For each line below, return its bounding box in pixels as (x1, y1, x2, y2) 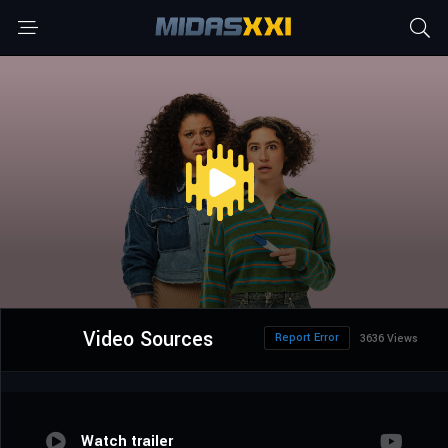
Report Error (275, 330, 339, 346)
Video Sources (82, 325, 213, 355)
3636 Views (360, 331, 418, 347)
